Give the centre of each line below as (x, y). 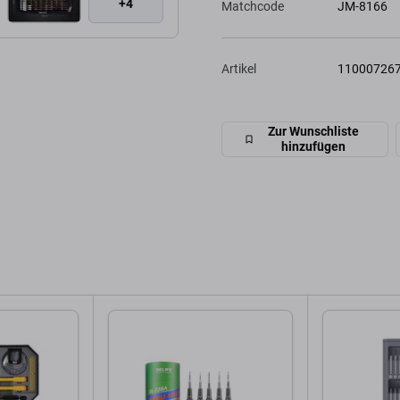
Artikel (239, 69)
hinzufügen (314, 146)
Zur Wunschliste (314, 131)
